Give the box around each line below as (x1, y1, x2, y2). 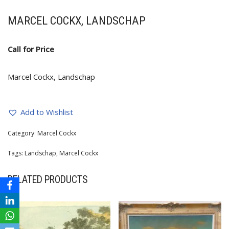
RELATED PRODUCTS (8, 174, 87, 186)
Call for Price (8, 44, 54, 55)
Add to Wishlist (20, 107, 73, 118)
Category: (8, 129, 37, 138)
